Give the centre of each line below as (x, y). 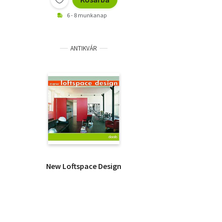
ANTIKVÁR (84, 49)
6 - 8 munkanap (87, 15)
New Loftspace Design (84, 166)
